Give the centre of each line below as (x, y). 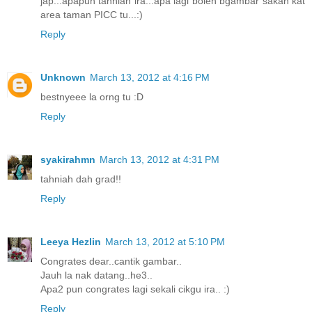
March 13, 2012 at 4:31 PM (159, 159)
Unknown (63, 77)
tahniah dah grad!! (81, 179)
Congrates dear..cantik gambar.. (111, 261)
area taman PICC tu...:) (92, 14)
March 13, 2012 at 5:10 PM (165, 241)
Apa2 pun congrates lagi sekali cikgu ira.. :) (135, 289)
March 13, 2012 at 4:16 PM (150, 77)
